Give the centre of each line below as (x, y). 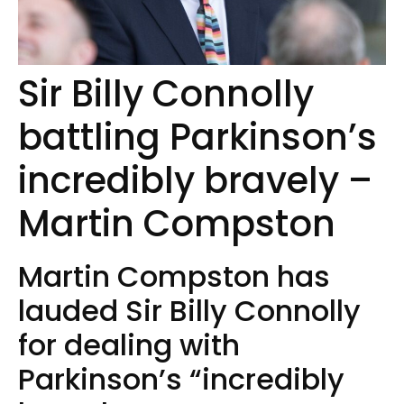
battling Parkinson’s (197, 137)
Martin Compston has (174, 276)
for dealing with (129, 344)
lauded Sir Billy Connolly (189, 310)
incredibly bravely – (195, 180)
